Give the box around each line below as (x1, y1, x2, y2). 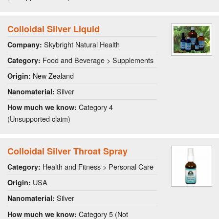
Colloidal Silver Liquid (7, 22, 100, 35)
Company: (7, 39, 42, 49)
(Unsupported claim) (7, 113, 70, 124)
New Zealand (31, 70, 74, 81)
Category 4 (77, 102, 113, 112)
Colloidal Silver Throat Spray (7, 145, 128, 157)
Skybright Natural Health (42, 39, 120, 49)
